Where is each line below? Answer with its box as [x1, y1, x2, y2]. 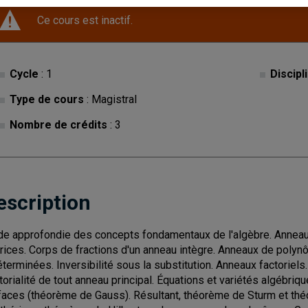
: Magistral [84, 93, 137, 106]
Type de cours [10, 93, 84, 106]
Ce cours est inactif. [37, 14, 133, 27]
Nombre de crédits [10, 118, 107, 131]
